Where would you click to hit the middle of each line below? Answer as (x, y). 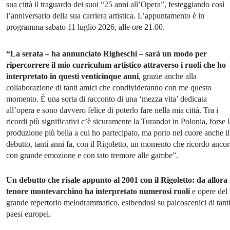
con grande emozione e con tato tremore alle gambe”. (92, 156)
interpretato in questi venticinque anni (72, 76)
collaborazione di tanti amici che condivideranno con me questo (109, 88)
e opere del (209, 191)
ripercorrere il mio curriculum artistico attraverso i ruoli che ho (116, 65)
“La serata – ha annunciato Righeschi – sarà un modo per (107, 54)
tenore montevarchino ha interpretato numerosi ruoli (98, 191)
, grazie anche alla (168, 76)
